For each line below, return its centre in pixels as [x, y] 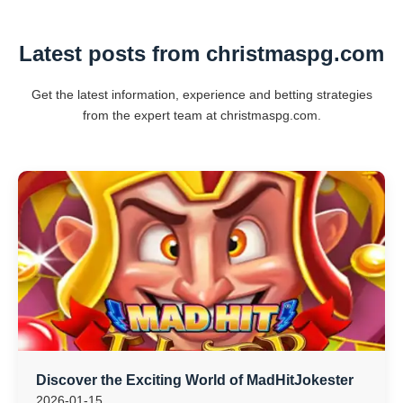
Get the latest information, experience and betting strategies [201, 94]
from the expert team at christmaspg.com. [201, 115]
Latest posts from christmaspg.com [201, 54]
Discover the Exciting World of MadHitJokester [195, 380]
